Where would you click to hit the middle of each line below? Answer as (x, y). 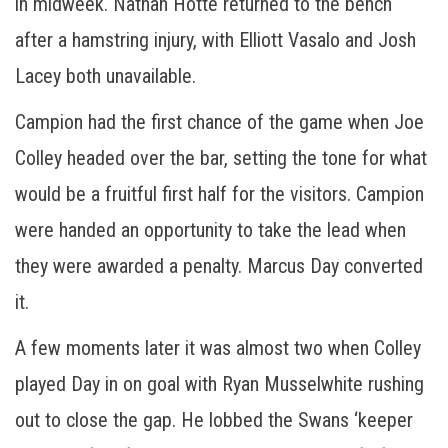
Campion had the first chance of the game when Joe (219, 121)
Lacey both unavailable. (105, 75)
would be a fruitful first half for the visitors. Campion (219, 193)
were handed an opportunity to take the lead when (210, 229)
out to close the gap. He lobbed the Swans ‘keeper (214, 419)
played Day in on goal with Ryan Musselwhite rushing (219, 383)
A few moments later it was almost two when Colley (218, 347)
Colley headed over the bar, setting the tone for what (221, 157)
